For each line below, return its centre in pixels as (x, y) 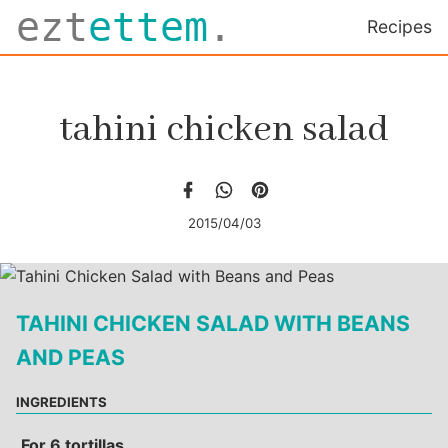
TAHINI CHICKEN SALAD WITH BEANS (213, 323)
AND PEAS (70, 357)
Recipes (399, 26)
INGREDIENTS (61, 401)
